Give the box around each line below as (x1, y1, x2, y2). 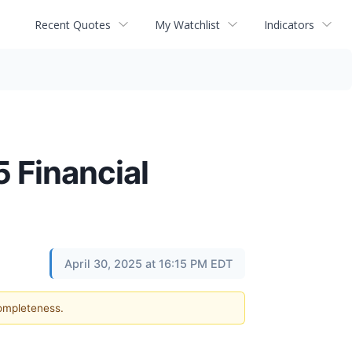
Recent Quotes (35, 16, 111, 32)
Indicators (264, 16, 314, 32)
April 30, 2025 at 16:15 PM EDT (64, 257, 233, 270)
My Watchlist (155, 16, 220, 32)
